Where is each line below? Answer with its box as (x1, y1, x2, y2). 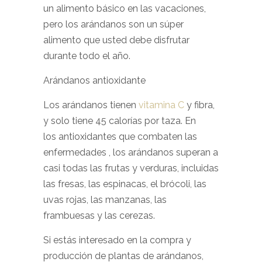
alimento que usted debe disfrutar (43, 35, 189, 46)
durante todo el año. (43, 50, 130, 61)
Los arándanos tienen (43, 99, 139, 111)
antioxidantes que (58, 131, 135, 142)
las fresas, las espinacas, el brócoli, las (43, 178, 206, 189)
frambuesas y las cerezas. (43, 210, 155, 221)
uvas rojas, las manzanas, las (43, 194, 167, 205)
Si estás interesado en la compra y (43, 235, 191, 246)
